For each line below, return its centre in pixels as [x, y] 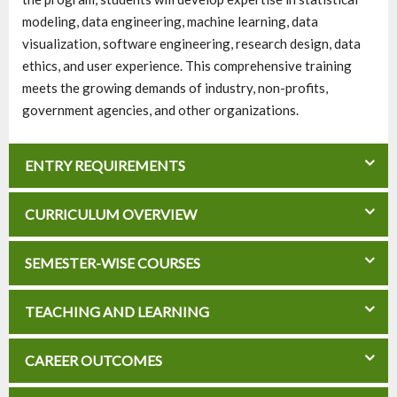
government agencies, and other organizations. [160, 110]
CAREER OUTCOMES [92, 361]
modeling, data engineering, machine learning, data [170, 22]
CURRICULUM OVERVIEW [109, 214]
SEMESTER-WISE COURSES [111, 263]
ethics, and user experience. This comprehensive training [187, 66]
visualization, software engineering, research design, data [191, 44]
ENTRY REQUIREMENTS [104, 166]
